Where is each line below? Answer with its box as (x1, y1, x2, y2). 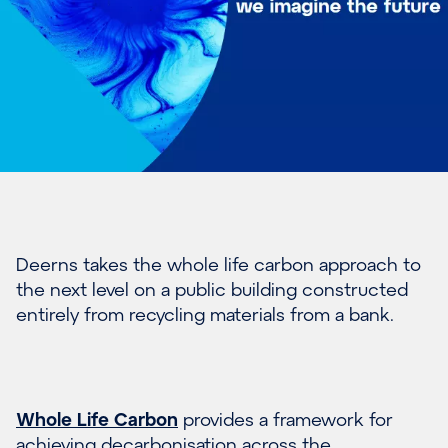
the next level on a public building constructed (16, 277, 408, 300)
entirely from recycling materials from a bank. (16, 302, 394, 325)
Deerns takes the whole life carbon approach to (16, 252, 421, 275)
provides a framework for (178, 407, 393, 430)
